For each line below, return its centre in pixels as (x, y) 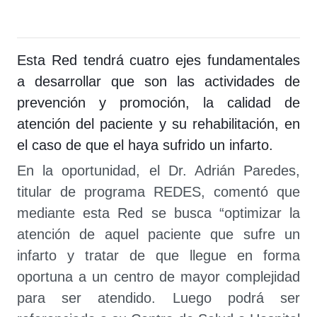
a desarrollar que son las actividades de (158, 81)
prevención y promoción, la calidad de (158, 103)
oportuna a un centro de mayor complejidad (158, 277)
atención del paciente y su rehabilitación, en (158, 124)
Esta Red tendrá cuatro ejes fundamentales (158, 60)
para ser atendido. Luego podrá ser (158, 298)
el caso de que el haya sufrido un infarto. (145, 145)
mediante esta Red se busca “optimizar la (158, 213)
